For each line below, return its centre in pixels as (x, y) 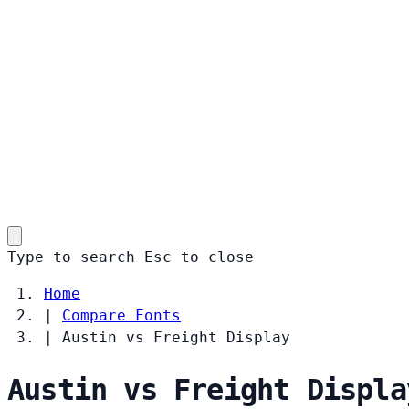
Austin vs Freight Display (176, 337)
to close (217, 257)
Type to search (71, 257)
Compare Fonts (121, 315)
